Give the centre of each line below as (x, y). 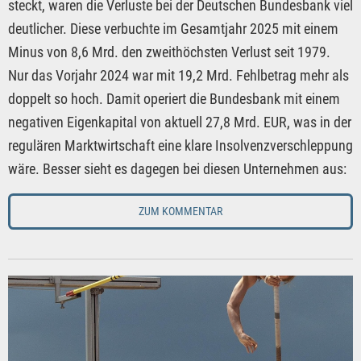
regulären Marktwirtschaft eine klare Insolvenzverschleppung (180, 146)
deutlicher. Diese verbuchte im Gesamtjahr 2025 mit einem (173, 29)
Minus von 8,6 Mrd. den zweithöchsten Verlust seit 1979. (169, 52)
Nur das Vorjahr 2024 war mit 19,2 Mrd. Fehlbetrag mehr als (178, 76)
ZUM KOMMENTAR (180, 211)
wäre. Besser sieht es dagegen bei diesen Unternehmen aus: (177, 169)
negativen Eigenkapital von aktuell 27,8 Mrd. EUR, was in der (180, 122)
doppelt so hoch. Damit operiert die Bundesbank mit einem (174, 99)
